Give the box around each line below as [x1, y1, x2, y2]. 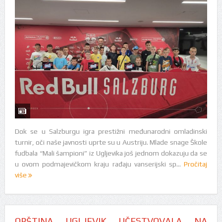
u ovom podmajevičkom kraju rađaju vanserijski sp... [14, 160, 184, 168]
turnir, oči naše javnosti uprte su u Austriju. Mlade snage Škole [14, 138, 208, 147]
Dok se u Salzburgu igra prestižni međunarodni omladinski [14, 127, 208, 136]
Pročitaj [184, 160, 208, 168]
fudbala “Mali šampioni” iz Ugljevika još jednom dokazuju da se [14, 149, 208, 158]
